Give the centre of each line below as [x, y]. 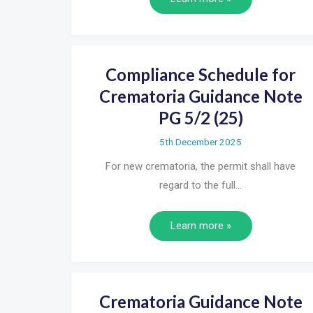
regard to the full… [201, 185]
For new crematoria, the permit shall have [201, 167]
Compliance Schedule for [201, 75]
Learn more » [201, 225]
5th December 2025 [201, 142]
